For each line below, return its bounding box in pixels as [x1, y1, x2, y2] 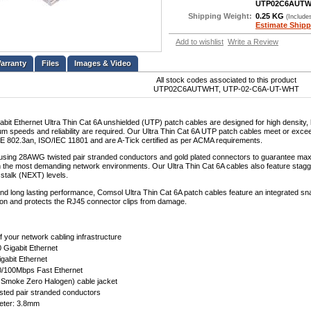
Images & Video [74, 59, 131, 67]
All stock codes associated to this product [155, 76, 296, 84]
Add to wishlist [176, 37, 224, 47]
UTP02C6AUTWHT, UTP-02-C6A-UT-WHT [153, 85, 299, 93]
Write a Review [228, 37, 278, 47]
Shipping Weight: [188, 12, 252, 21]
